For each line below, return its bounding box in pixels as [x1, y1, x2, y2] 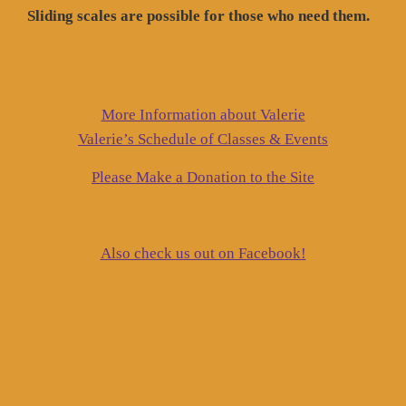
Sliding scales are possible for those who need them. [27, 6, 370, 24]
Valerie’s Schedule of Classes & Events [78, 130, 328, 149]
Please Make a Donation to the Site [92, 169, 314, 187]
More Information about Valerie [101, 106, 305, 124]
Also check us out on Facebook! [100, 245, 306, 263]
